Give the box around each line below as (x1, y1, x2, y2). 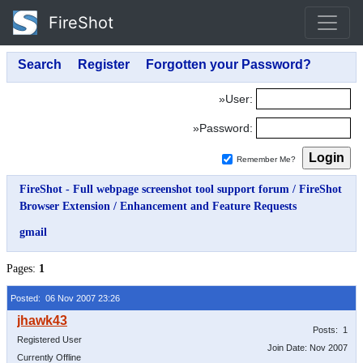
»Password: (193, 122, 253, 135)
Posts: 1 (313, 325, 348, 335)
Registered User (17, 335, 82, 344)
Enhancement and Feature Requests (120, 200, 297, 212)
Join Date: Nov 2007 (267, 343, 348, 352)
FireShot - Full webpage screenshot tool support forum (19, 183, 289, 195)
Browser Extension (19, 200, 110, 212)
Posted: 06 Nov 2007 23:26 (11, 293, 120, 303)
